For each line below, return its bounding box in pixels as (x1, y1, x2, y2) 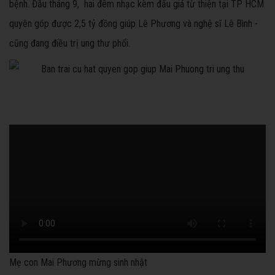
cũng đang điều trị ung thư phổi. (9, 37, 130, 50)
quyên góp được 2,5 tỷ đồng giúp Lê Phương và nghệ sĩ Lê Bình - (9, 18, 258, 30)
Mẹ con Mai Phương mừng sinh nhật (9, 257, 147, 269)
